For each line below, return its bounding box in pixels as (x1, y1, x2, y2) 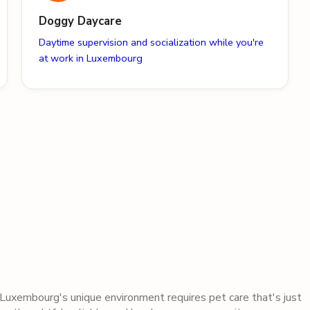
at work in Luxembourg (38, 51, 143, 66)
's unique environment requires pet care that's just (60, 290, 302, 306)
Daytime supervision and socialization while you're (38, 35, 264, 50)
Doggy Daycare (38, 13, 122, 30)
